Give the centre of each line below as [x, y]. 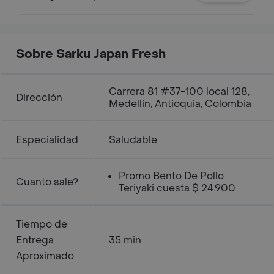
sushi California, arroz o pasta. [83, 9]
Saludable [133, 140]
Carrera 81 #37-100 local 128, [179, 91]
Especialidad [47, 140]
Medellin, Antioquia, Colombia [180, 104]
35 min [125, 240]
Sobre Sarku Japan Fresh [91, 54]
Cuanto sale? [47, 182]
